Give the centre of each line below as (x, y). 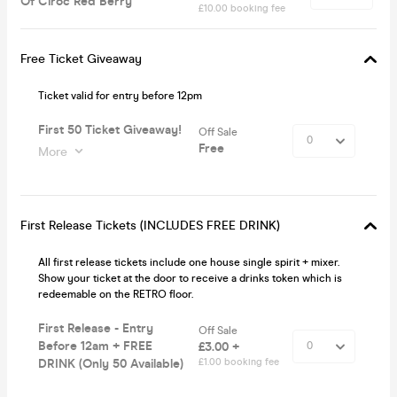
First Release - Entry (96, 328)
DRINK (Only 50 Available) (111, 363)
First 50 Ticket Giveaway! (110, 129)
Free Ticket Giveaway (81, 58)
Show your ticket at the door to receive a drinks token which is (190, 278)
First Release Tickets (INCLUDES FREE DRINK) (150, 225)
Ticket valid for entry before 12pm (120, 95)
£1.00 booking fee (239, 362)
